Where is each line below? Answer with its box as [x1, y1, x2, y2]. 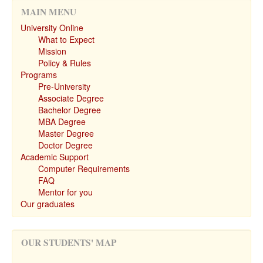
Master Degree [38, 127, 94, 139]
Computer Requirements [38, 163, 130, 174]
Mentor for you [38, 186, 93, 198]
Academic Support [21, 151, 89, 163]
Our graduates [21, 198, 75, 210]
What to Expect [38, 33, 95, 45]
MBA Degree [38, 116, 86, 127]
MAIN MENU [21, 5, 76, 18]
